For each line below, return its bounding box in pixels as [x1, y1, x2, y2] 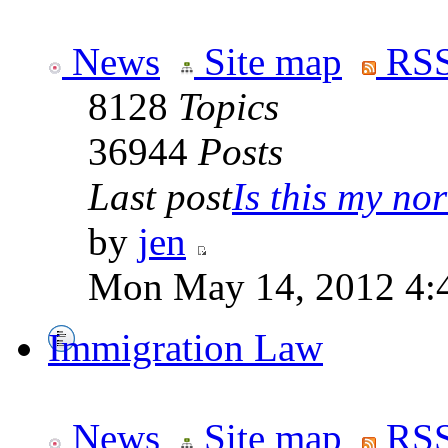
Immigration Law [48, 326, 323, 370]
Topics [178, 85, 279, 129]
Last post [88, 175, 232, 219]
